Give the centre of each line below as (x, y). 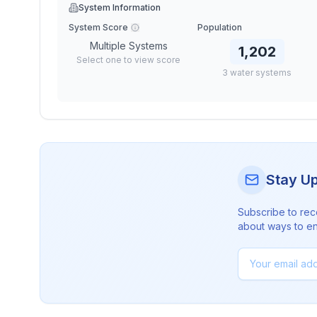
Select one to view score (129, 60)
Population (219, 27)
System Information (120, 7)
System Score (98, 27)
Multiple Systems (128, 46)
